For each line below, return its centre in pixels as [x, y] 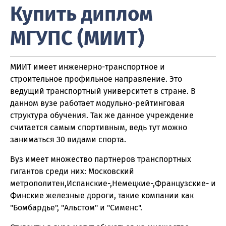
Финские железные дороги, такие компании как [102, 196]
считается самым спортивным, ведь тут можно [99, 128]
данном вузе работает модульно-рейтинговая [97, 103]
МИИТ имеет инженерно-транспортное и [88, 67]
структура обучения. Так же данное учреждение [102, 116]
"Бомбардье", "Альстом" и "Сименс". [76, 208]
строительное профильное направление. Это [96, 79]
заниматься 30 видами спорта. [68, 140]
